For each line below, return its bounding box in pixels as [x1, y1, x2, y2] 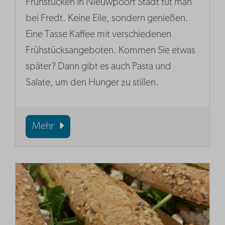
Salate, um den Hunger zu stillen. [26, 78, 159, 88]
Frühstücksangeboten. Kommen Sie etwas [26, 46, 196, 56]
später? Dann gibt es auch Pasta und [26, 62, 172, 72]
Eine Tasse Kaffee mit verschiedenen [26, 30, 172, 40]
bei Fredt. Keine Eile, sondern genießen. [26, 14, 189, 24]
